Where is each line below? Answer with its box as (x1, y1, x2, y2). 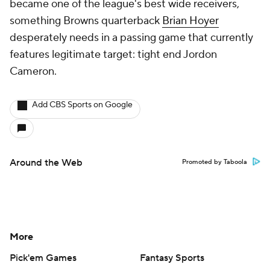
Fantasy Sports (140, 252, 204, 264)
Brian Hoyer (162, 14, 219, 28)
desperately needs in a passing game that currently (10, 31, 253, 45)
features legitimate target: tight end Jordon (10, 48, 217, 61)
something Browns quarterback (10, 14, 162, 28)
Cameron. (10, 64, 57, 78)
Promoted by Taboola (182, 158, 247, 166)
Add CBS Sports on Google (32, 99, 133, 110)
